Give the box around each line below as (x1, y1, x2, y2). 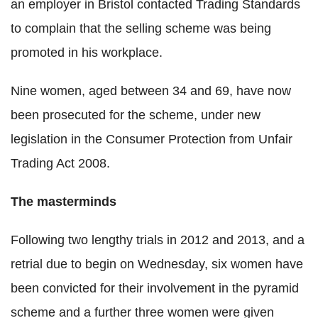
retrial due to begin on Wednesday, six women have (11, 257, 303, 272)
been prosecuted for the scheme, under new (11, 108, 261, 123)
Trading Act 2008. (11, 156, 110, 171)
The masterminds (11, 194, 116, 209)
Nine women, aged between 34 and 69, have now (11, 84, 291, 99)
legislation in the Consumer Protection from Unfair (11, 132, 292, 147)
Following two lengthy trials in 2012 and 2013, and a (11, 233, 305, 248)
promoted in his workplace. (11, 45, 163, 60)
